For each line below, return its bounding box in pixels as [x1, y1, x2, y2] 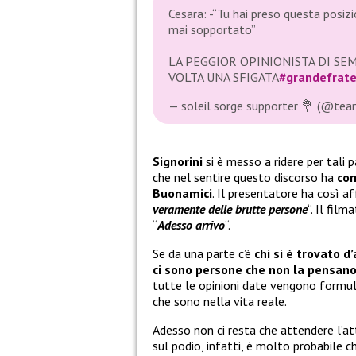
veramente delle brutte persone [153, 200, 308, 217]
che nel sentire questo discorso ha [153, 168, 337, 185]
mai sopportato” [168, 21, 256, 38]
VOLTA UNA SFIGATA [168, 69, 279, 86]
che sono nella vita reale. [153, 292, 287, 309]
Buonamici [153, 184, 212, 201]
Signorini [153, 153, 206, 169]
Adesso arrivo [157, 216, 225, 233]
